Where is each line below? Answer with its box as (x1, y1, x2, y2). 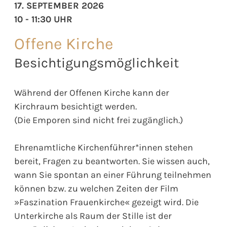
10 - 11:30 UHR (14, 13, 72, 25)
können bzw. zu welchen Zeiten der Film (14, 182, 178, 194)
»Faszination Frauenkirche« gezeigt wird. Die (14, 196, 199, 208)
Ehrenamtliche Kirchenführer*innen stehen (14, 141, 193, 153)
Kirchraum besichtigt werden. (14, 100, 137, 112)
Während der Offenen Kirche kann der (14, 87, 169, 98)
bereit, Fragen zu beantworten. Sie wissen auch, (14, 155, 210, 167)
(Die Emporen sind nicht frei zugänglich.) (14, 114, 183, 126)
